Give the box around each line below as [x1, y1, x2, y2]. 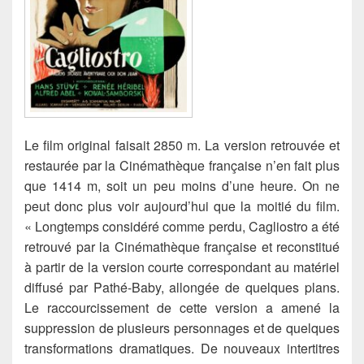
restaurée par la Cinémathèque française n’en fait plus [24, 155, 340, 175]
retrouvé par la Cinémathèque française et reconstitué [24, 236, 340, 256]
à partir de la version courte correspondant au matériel [24, 257, 340, 276]
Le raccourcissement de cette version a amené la [24, 297, 340, 317]
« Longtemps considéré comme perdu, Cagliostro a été [24, 216, 340, 236]
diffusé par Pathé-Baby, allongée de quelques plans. [24, 277, 340, 297]
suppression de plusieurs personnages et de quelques [24, 318, 340, 337]
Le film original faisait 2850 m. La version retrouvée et [24, 135, 340, 154]
